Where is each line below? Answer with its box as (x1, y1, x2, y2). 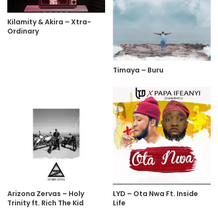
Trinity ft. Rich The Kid (7, 198, 84, 208)
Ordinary (7, 26, 39, 36)
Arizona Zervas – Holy (7, 189, 84, 199)
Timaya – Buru (113, 65, 163, 75)
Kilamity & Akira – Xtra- (7, 17, 91, 27)
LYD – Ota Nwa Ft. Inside (113, 189, 198, 199)
